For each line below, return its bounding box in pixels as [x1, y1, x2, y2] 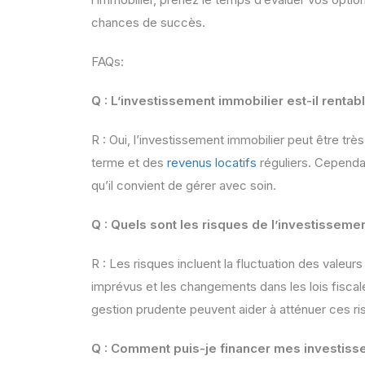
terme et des [91, 155, 167, 171]
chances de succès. [91, 15, 205, 31]
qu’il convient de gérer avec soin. [91, 178, 276, 194]
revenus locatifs [167, 155, 257, 171]
